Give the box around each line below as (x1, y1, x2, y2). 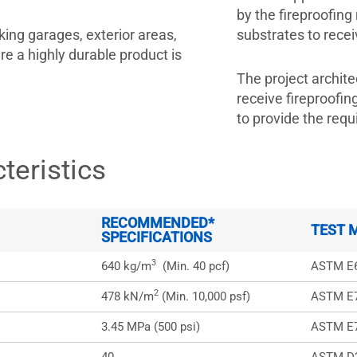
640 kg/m (100, 259, 151, 273)
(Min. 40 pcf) (155, 259, 229, 273)
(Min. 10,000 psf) (158, 289, 250, 304)
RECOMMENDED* (100, 214, 214, 231)
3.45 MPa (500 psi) (100, 320, 200, 334)
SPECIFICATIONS (100, 229, 212, 245)
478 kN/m (100, 289, 154, 304)
